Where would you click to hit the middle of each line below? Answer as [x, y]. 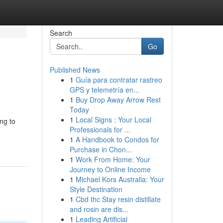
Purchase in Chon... [101, 149]
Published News [75, 70]
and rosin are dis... [99, 209]
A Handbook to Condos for [117, 139]
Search [61, 33]
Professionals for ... [100, 129]
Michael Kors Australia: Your [120, 179]
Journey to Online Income [110, 169]
